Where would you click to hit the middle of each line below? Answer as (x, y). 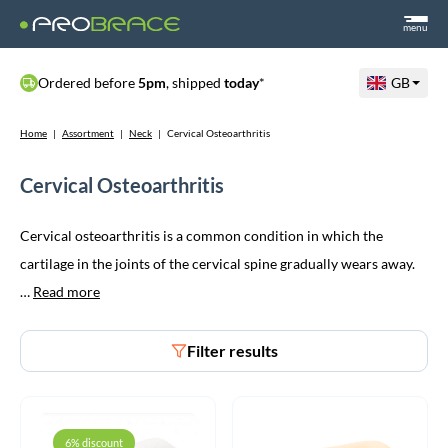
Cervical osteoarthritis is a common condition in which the (201, 235)
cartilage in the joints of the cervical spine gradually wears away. (217, 263)
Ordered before (88, 82)
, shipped (195, 82)
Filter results (232, 350)
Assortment (88, 133)
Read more (66, 291)
